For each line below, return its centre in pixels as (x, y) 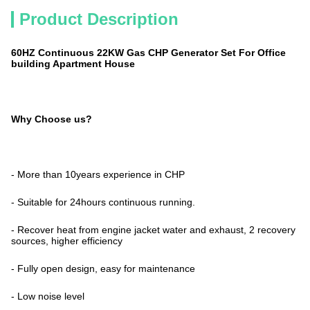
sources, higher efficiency (67, 241)
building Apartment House (73, 64)
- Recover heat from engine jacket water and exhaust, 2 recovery (153, 230)
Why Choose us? (52, 119)
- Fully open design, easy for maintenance (103, 268)
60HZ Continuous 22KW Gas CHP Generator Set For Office (148, 53)
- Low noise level (48, 296)
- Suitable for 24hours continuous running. (103, 202)
